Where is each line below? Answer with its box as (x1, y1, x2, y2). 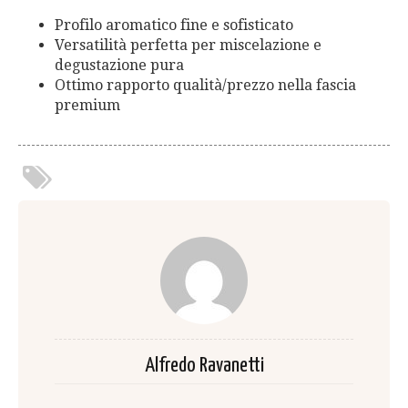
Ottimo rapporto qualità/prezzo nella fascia (55, 76, 356, 94)
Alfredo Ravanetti (144, 354, 264, 376)
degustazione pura (55, 56, 184, 74)
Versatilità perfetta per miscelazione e (55, 36, 321, 54)
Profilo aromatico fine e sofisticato (55, 15, 293, 34)
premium (55, 96, 120, 114)
